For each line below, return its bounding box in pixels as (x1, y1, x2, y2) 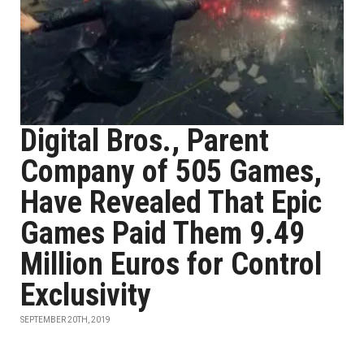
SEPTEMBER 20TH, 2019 (20, 315, 110, 324)
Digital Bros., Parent (20, 123, 269, 158)
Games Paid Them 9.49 (20, 215, 305, 251)
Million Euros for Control (20, 246, 322, 282)
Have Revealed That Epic (20, 184, 322, 220)
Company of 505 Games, (20, 154, 322, 189)
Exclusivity (20, 277, 151, 313)
